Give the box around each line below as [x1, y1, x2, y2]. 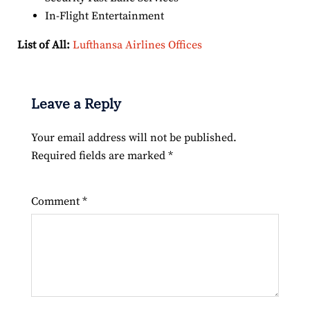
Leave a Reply [31, 93, 121, 113]
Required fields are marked [31, 148, 168, 163]
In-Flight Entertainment [45, 8, 164, 23]
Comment [31, 194, 82, 208]
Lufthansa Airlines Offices [73, 37, 202, 52]
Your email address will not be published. [31, 130, 237, 145]
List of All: [17, 37, 70, 52]
